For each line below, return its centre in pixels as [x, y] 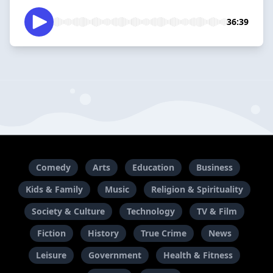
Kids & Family [54, 190]
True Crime [163, 233]
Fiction [51, 233]
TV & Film [217, 211]
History [103, 233]
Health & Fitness [198, 255]
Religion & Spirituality [197, 190]
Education [153, 168]
